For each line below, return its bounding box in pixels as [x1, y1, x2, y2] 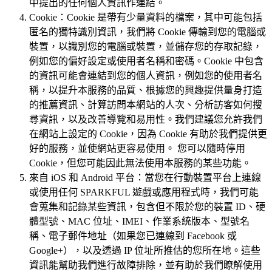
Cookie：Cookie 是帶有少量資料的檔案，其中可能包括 [29, 12, 262, 23]
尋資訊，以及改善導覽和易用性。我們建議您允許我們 [29, 114, 262, 125]
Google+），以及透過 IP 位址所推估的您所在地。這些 [29, 245, 260, 256]
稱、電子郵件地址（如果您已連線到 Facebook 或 [29, 231, 237, 242]
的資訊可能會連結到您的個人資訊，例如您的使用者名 [29, 70, 262, 81]
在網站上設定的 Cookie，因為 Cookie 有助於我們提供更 [29, 129, 267, 140]
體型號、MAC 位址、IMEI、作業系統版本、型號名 [29, 216, 250, 227]
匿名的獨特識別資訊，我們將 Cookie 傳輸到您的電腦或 [29, 27, 266, 38]
